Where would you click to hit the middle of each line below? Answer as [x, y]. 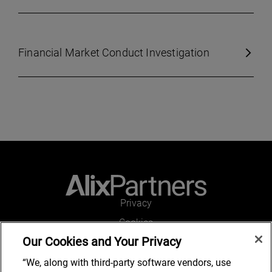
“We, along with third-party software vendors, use [127, 263]
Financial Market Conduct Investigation [114, 53]
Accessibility [136, 261]
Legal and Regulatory [136, 242]
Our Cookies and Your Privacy [102, 242]
